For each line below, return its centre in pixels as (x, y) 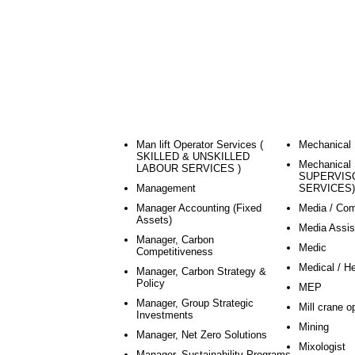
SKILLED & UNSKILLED (193, 157)
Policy (151, 283)
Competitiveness (175, 252)
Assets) (154, 220)
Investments (165, 315)
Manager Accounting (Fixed (199, 208)
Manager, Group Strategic (195, 303)
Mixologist (322, 347)
